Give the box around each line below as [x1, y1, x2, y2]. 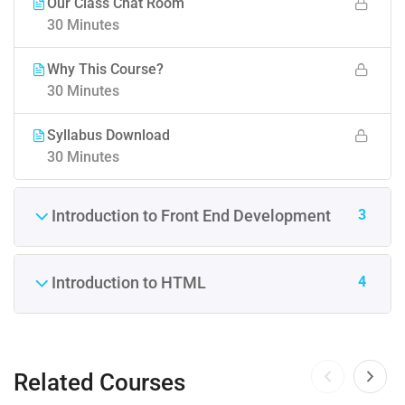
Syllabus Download [47, 126, 170, 144]
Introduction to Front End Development [52, 206, 331, 225]
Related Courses [14, 368, 185, 396]
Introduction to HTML [52, 273, 206, 292]
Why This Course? [47, 60, 164, 78]
